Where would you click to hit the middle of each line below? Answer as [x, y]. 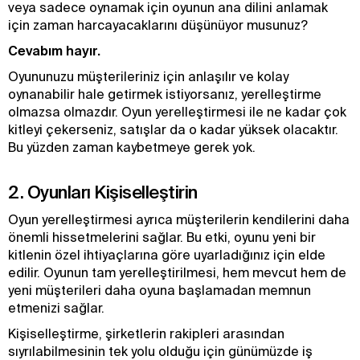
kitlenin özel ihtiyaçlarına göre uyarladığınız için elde [167, 255]
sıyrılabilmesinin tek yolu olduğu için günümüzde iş [160, 351]
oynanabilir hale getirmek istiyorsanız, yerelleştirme [165, 94]
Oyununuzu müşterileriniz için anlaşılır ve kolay [148, 76]
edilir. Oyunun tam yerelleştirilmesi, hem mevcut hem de [177, 272]
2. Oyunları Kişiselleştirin [103, 192]
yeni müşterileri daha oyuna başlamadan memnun [160, 290]
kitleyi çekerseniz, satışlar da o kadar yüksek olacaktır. [173, 129]
